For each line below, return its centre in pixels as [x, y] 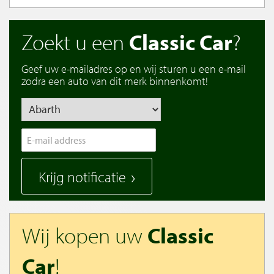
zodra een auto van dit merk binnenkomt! [115, 81]
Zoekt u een [75, 41]
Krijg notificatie [82, 176]
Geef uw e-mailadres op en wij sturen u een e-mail [134, 68]
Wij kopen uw [85, 235]
